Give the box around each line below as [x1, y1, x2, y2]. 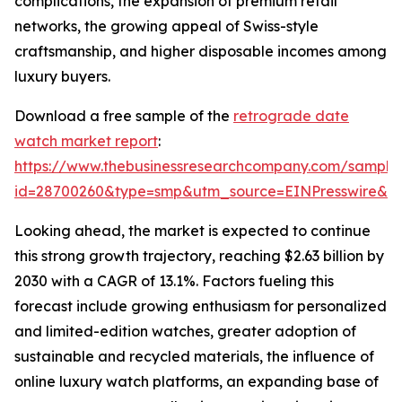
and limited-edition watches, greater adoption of [14, 322, 356, 341]
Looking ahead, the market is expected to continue [14, 222, 371, 240]
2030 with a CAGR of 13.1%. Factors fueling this [14, 272, 334, 291]
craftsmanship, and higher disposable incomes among [14, 42, 387, 61]
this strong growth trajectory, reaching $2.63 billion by [14, 247, 384, 266]
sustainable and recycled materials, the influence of [14, 347, 374, 366]
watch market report [14, 132, 158, 151]
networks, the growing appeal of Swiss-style [14, 17, 319, 36]
